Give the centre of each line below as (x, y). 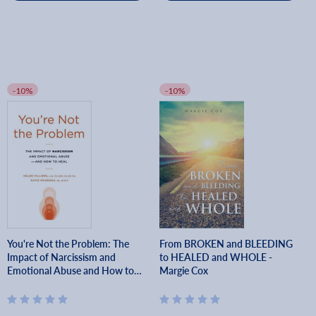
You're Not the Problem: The (68, 243)
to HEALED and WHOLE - (216, 257)
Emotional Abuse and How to (71, 270)
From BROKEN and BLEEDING (226, 243)
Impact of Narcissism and (61, 257)
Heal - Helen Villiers (49, 284)
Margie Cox (184, 270)
